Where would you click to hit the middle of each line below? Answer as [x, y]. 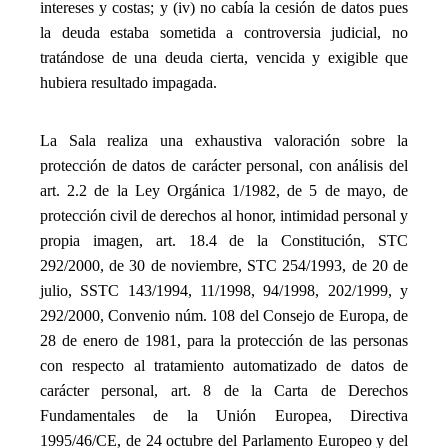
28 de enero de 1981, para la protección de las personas [224, 340]
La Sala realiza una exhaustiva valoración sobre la [224, 140]
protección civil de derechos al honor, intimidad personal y [224, 215]
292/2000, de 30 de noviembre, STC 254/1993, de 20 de [224, 265]
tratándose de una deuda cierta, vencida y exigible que [224, 58]
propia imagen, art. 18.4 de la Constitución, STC [224, 240]
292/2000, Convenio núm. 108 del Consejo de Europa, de [224, 315]
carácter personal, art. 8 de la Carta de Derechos [224, 390]
